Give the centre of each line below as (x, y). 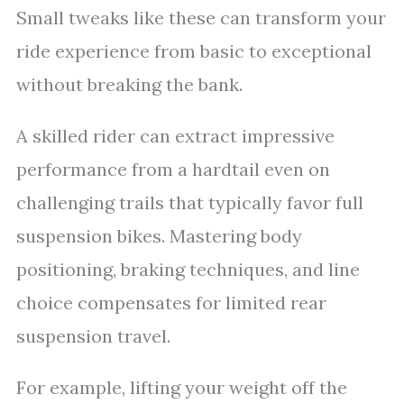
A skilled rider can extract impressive (175, 136)
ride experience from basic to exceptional (194, 51)
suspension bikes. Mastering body (159, 236)
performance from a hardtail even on (173, 169)
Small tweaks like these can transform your (201, 18)
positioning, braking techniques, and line (188, 269)
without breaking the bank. (129, 84)
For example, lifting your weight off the (182, 387)
